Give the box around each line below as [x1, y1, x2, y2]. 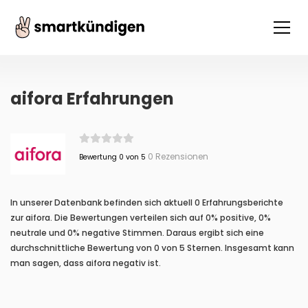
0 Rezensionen [145, 151, 208, 162]
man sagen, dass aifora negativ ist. [10, 257, 161, 269]
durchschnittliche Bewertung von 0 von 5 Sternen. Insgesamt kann [10, 242, 294, 254]
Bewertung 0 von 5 [78, 152, 146, 162]
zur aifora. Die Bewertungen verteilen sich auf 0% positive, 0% [10, 212, 271, 223]
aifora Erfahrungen [10, 87, 174, 110]
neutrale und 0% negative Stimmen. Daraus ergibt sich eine [10, 227, 264, 239]
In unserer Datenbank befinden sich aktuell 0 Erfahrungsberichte [10, 197, 283, 208]
